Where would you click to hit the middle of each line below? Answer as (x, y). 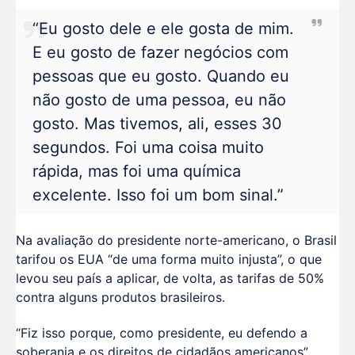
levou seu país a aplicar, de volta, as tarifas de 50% (170, 279)
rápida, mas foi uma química (136, 171)
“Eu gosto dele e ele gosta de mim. (163, 28)
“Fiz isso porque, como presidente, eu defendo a (162, 332)
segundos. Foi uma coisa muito (148, 147)
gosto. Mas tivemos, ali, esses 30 (157, 123)
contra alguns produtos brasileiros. (120, 298)
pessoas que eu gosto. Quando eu (160, 76)
